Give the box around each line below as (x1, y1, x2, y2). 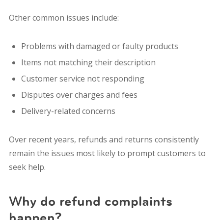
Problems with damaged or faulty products (21, 40, 178, 52)
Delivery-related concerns (21, 105, 115, 116)
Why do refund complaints (8, 192, 172, 210)
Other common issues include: (8, 12, 119, 23)
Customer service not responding (21, 73, 144, 84)
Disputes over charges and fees (21, 89, 137, 100)
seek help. (8, 161, 46, 172)
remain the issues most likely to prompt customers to (8, 147, 206, 159)
